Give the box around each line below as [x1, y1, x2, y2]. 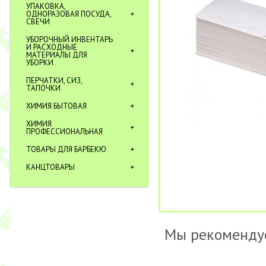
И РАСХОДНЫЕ [26, 42, 78, 52]
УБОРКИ [26, 58, 54, 68]
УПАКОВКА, [26, 1, 66, 11]
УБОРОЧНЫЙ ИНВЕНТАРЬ [26, 34, 113, 45]
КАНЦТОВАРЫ [26, 162, 75, 172]
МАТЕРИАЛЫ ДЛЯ [26, 50, 88, 60]
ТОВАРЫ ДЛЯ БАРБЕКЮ [26, 144, 107, 154]
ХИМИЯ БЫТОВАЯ [26, 101, 87, 111]
